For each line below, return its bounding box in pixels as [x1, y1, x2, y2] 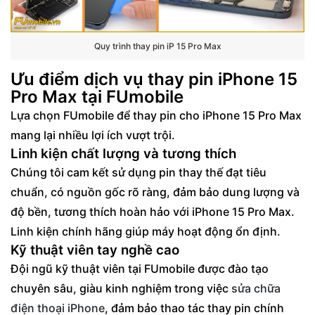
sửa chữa [231, 281, 281, 295]
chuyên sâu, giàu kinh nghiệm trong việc [11, 281, 231, 295]
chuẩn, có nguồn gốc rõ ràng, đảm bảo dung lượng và [11, 184, 300, 199]
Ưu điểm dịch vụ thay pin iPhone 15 [11, 68, 297, 89]
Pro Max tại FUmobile [11, 86, 184, 107]
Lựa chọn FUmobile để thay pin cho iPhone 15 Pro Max [11, 108, 302, 122]
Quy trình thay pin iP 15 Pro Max [94, 41, 221, 52]
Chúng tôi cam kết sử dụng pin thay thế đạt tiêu [11, 165, 266, 179]
